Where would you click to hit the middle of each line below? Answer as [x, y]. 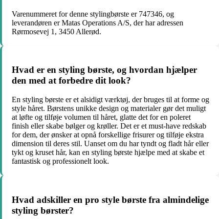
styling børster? [43, 210]
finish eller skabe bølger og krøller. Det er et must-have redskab [109, 126]
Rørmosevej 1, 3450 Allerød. [56, 31]
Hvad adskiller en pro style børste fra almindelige [110, 199]
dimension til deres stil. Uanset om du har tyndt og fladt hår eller [110, 144]
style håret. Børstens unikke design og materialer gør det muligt [109, 109]
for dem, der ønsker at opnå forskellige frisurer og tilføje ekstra [108, 135]
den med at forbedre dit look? [71, 81]
